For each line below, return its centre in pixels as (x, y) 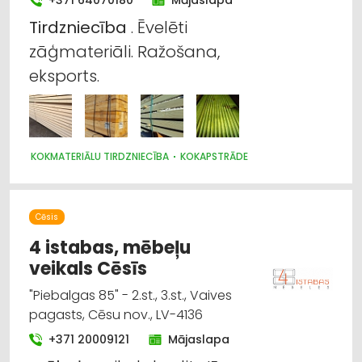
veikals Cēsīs (88, 268)
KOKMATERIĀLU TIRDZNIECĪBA (100, 156)
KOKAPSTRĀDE (214, 156)
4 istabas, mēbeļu (110, 247)
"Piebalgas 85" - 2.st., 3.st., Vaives (130, 295)
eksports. (64, 76)
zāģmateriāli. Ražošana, (124, 51)
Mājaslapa (199, 339)
